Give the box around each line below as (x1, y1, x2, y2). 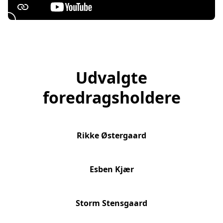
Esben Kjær (89, 164, 134, 175)
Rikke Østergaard (77, 130, 146, 141)
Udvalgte (76, 67, 147, 89)
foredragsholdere (42, 87, 181, 109)
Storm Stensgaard (76, 198, 147, 209)
